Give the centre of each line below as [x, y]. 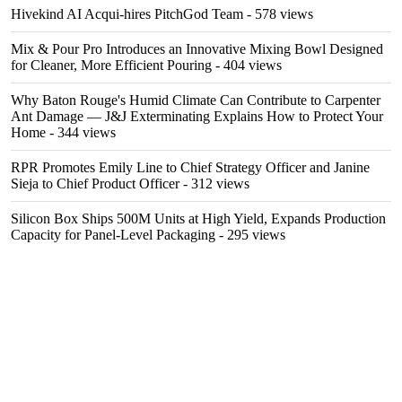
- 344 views [81, 132]
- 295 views [250, 235]
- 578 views [278, 14]
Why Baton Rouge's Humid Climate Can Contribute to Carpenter [196, 100]
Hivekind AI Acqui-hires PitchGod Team [127, 14]
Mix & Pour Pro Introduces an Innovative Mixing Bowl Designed [197, 49]
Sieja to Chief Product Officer [95, 184]
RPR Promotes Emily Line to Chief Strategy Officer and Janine [190, 167]
